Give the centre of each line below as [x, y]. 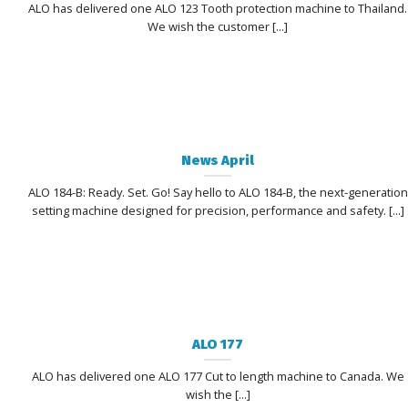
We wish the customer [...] [218, 26]
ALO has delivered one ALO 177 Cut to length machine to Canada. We [218, 376]
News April [218, 160]
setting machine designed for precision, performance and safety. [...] [218, 210]
